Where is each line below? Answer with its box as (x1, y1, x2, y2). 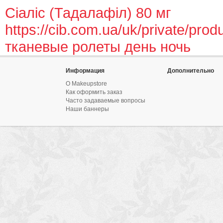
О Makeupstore (66, 80, 107, 87)
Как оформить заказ (66, 89, 122, 96)
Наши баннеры (66, 106, 109, 112)
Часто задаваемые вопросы (66, 97, 145, 104)
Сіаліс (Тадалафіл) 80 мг (5, 4, 171, 21)
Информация (66, 67, 105, 74)
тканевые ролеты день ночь (5, 38, 191, 55)
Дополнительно (167, 67, 214, 74)
